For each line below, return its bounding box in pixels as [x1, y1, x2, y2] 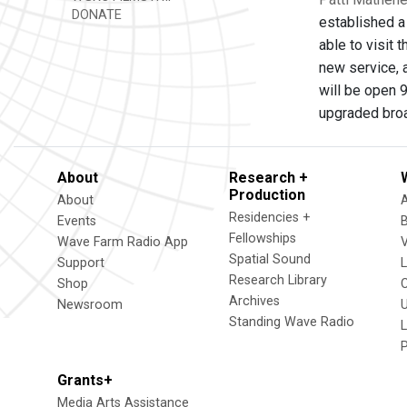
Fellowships [229, 231, 296, 246]
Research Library [229, 273, 327, 288]
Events [57, 213, 96, 229]
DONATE [68, 7, 122, 23]
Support [57, 255, 104, 271]
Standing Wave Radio [229, 314, 354, 330]
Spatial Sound [229, 252, 311, 267]
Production [229, 186, 305, 203]
